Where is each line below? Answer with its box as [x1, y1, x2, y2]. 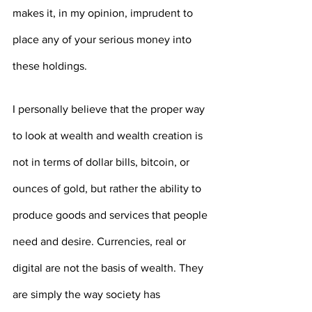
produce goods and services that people [13, 209, 210, 221]
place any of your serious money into [13, 33, 194, 46]
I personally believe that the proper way [13, 103, 208, 116]
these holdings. [13, 60, 87, 72]
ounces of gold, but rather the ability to [13, 182, 204, 195]
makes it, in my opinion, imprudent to [13, 7, 196, 19]
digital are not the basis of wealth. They [13, 262, 206, 274]
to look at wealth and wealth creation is [13, 130, 205, 142]
